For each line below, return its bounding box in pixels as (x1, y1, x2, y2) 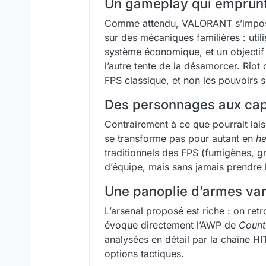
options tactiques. (104, 248, 184, 259)
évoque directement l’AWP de (104, 219, 239, 231)
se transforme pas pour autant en (104, 132, 256, 144)
